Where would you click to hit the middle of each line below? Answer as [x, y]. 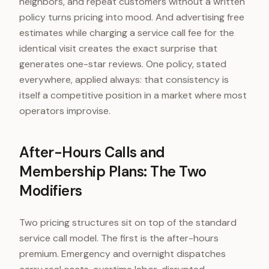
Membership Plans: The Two [113, 171]
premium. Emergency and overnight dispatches [122, 254]
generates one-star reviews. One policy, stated [123, 64]
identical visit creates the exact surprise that [118, 48]
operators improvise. [65, 111]
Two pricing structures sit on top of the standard [128, 222]
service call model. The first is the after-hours [119, 238]
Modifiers [51, 191]
